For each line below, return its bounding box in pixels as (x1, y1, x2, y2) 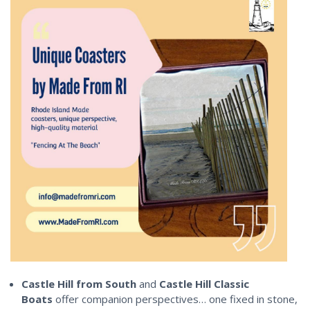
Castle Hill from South (21, 276, 137, 291)
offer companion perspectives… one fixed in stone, (55, 291, 298, 306)
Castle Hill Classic (159, 276, 250, 291)
